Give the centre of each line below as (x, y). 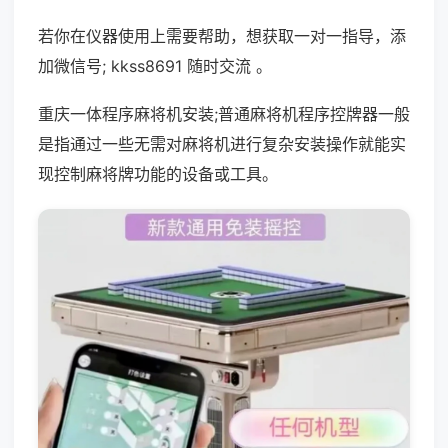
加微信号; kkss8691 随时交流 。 (155, 66)
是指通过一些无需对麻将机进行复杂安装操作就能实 (222, 144)
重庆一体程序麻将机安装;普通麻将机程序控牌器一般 (224, 114)
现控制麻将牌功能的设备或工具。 (158, 174)
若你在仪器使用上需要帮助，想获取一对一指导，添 (222, 36)
